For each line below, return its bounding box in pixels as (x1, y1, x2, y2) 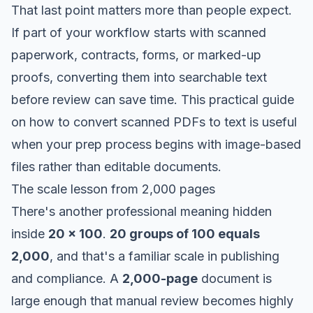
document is (198, 270, 272, 286)
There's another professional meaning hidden (11, 203, 272, 219)
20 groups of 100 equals (110, 226, 260, 241)
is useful (246, 114, 297, 129)
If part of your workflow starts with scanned (11, 24, 266, 40)
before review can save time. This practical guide (11, 92, 294, 107)
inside (11, 226, 48, 241)
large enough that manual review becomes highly (11, 293, 293, 308)
